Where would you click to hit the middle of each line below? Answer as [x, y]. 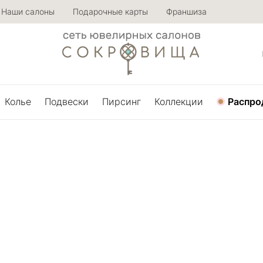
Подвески [67, 102]
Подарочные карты [110, 11]
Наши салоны [28, 11]
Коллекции [179, 102]
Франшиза [186, 11]
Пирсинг [122, 102]
